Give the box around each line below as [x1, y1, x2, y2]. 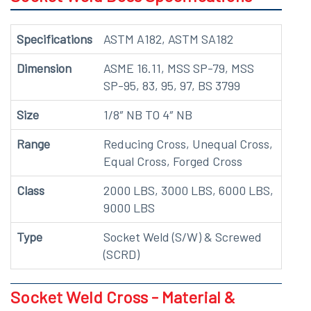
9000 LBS [103, 200, 155, 216]
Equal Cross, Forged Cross [103, 153, 242, 169]
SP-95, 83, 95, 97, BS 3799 [103, 78, 240, 94]
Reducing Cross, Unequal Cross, [103, 136, 273, 152]
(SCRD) [103, 246, 140, 262]
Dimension [17, 60, 72, 76]
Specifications [17, 31, 92, 47]
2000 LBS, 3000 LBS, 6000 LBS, [103, 183, 274, 199]
